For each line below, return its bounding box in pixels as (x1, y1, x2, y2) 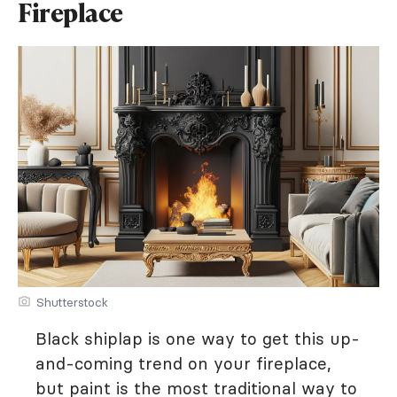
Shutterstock (36, 294, 108, 311)
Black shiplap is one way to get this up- (35, 328, 360, 350)
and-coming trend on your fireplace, (35, 353, 331, 375)
